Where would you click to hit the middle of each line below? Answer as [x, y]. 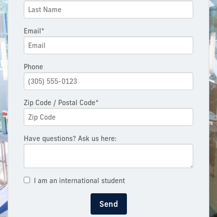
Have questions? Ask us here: [70, 139]
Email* [34, 31]
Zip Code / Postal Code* [61, 103]
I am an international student [79, 181]
